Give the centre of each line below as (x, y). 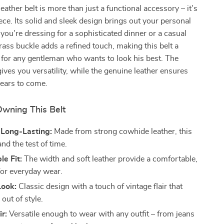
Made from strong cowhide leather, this (122, 131)
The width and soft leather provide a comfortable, (110, 159)
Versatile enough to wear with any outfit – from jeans (101, 214)
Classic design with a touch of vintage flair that (100, 186)
